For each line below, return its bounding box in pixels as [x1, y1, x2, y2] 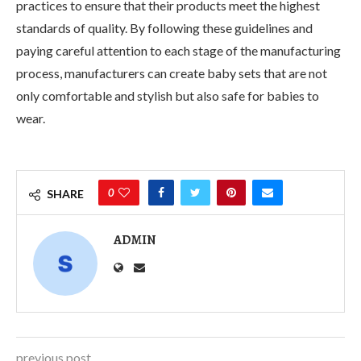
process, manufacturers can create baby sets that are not [16, 64, 327, 81]
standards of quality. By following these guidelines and [16, 19, 313, 35]
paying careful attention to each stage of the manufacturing [16, 42, 341, 58]
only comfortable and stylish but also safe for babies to [16, 87, 319, 103]
